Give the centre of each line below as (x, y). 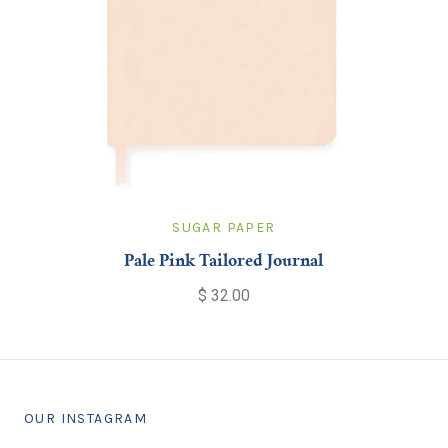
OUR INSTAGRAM (85, 418)
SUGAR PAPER (224, 227)
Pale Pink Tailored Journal (224, 261)
